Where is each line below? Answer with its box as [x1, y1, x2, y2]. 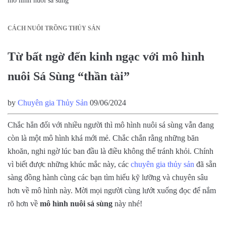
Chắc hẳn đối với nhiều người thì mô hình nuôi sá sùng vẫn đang [8, 120, 214, 129]
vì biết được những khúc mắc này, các [8, 159, 131, 168]
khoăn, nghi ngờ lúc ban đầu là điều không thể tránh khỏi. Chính [8, 146, 213, 155]
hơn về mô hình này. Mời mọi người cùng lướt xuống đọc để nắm [8, 186, 216, 195]
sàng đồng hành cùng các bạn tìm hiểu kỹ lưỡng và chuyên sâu [8, 173, 208, 182]
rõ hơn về [8, 199, 40, 208]
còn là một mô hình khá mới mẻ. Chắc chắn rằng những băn [8, 133, 199, 142]
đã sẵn [194, 159, 216, 168]
